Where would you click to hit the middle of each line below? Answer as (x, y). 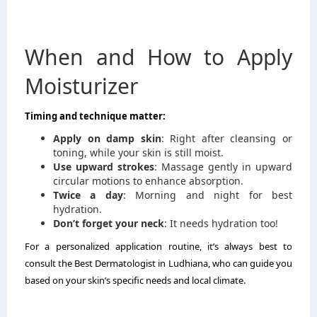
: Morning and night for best (208, 195)
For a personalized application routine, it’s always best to (158, 247)
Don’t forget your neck (109, 224)
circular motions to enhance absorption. (148, 181)
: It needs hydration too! (221, 224)
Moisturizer (81, 86)
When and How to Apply (158, 57)
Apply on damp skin (107, 139)
